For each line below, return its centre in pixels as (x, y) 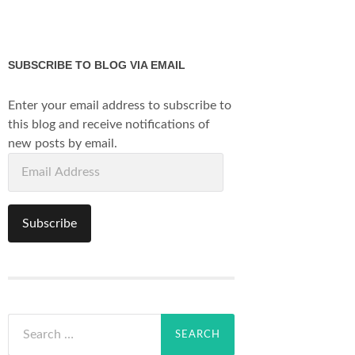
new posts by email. (63, 143)
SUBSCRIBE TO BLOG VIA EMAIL (97, 65)
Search (26, 321)
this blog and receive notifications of (109, 124)
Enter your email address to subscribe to (120, 105)
